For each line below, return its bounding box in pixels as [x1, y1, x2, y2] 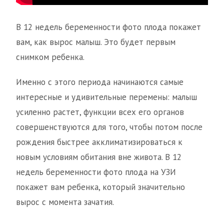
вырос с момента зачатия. [16, 196, 114, 208]
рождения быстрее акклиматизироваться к [16, 136, 182, 148]
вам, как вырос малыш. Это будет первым [16, 36, 175, 48]
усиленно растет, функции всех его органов [16, 106, 184, 118]
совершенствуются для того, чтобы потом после [16, 121, 202, 133]
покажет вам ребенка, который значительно [16, 181, 185, 193]
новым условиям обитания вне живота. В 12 [16, 151, 181, 163]
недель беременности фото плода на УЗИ [16, 166, 176, 178]
